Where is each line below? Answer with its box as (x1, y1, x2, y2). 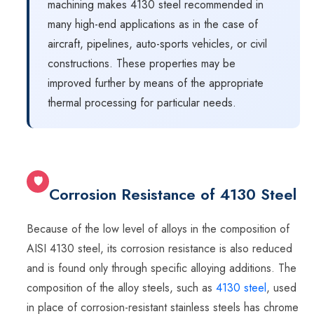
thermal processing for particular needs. (48, 95, 236, 111)
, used (266, 280, 296, 296)
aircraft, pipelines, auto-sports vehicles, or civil (48, 36, 267, 53)
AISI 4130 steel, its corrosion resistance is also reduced (27, 240, 292, 257)
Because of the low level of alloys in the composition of (27, 221, 289, 238)
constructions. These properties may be (48, 55, 235, 72)
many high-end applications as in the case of (48, 16, 258, 33)
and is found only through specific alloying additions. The (27, 260, 296, 277)
